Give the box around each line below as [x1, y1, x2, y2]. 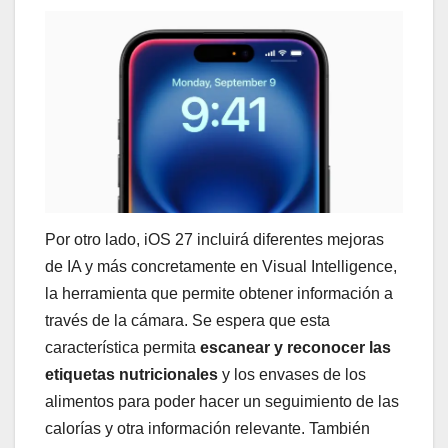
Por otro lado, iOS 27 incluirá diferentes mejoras [45, 230, 384, 248]
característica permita [45, 338, 200, 356]
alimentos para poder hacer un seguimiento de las [45, 392, 399, 410]
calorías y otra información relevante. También [45, 419, 370, 437]
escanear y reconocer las [200, 338, 391, 356]
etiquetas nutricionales [45, 365, 218, 383]
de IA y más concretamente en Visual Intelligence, [45, 257, 397, 275]
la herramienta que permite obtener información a [45, 284, 393, 302]
